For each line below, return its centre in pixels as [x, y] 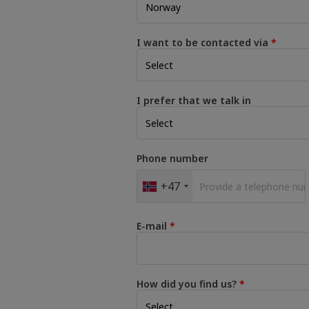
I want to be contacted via [202, 42]
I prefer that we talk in [194, 100]
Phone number [172, 158]
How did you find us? [187, 284]
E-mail [152, 226]
